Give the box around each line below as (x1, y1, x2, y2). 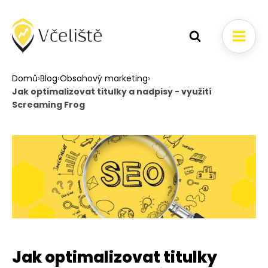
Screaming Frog (12, 99, 85, 111)
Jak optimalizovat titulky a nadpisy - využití (12, 86, 212, 98)
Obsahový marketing (60, 72, 148, 84)
